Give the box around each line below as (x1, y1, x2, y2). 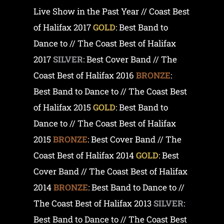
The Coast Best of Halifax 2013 (33, 197, 154, 209)
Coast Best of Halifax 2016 (33, 69, 136, 81)
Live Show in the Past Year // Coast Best (33, 5, 190, 17)
